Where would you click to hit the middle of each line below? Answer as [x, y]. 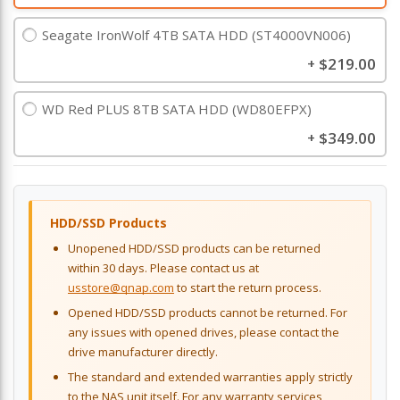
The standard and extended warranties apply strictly [210, 377]
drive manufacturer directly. [143, 352]
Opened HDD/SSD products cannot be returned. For [208, 313]
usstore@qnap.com [121, 288]
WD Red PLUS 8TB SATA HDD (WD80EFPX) [177, 109]
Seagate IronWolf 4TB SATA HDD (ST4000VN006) [196, 35]
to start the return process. [248, 288]
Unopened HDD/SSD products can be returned [194, 249]
